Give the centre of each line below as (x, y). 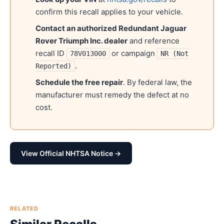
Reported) (53, 66)
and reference (153, 41)
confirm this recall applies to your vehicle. (109, 12)
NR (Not (174, 53)
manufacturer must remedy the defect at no (112, 95)
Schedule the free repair (79, 82)
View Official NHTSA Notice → (71, 153)
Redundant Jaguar (152, 28)
